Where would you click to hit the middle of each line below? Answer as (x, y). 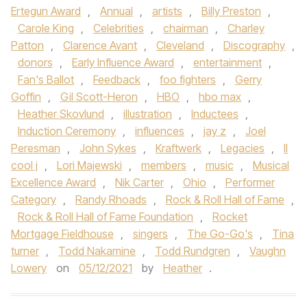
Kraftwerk (179, 148)
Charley (246, 28)
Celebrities (119, 28)
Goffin (26, 97)
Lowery (29, 268)
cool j (24, 165)
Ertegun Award (46, 11)
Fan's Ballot (46, 79)
